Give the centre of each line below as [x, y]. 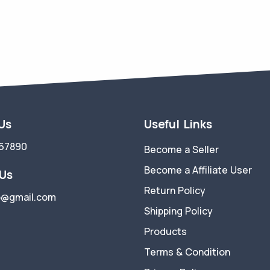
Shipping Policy [178, 211]
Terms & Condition [187, 252]
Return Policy [175, 190]
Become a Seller [181, 149]
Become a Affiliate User [198, 170]
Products [165, 231]
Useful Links [178, 124]
